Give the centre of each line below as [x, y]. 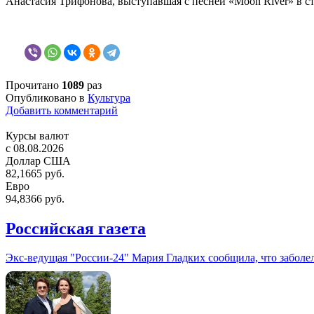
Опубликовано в [45, 97]
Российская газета [76, 228]
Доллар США [38, 161]
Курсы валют [37, 135]
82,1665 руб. [35, 173]
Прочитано [34, 85]
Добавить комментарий [62, 110]
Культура [109, 97]
